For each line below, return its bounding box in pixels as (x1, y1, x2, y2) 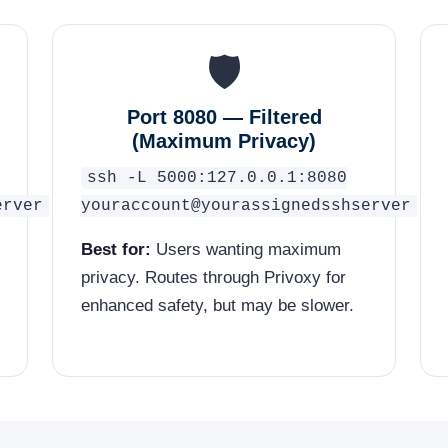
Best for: (81, 239, 151, 259)
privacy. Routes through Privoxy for (81, 267, 346, 287)
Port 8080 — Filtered (126, 105, 322, 128)
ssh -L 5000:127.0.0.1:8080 (87, 168, 347, 187)
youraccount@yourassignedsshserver (81, 196, 411, 215)
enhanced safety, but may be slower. (81, 295, 354, 315)
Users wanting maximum (151, 239, 341, 259)
